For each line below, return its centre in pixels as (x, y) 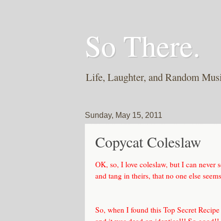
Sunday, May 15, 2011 (124, 115)
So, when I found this (129, 210)
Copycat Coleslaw (148, 142)
